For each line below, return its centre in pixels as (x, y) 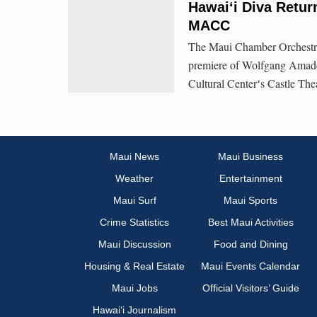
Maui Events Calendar (250, 266)
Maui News (134, 157)
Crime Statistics (134, 223)
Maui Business (250, 157)
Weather (134, 179)
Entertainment (250, 179)
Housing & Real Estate (134, 266)
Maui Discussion (134, 244)
